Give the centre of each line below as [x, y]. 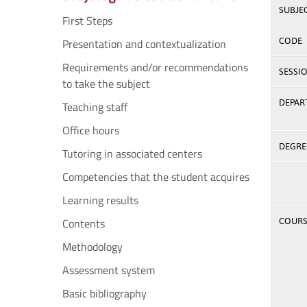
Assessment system [109, 270]
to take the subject [106, 84]
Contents [84, 223]
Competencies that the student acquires [156, 177]
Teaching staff [95, 107]
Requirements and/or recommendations [155, 67]
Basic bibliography [105, 293]
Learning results [100, 200]
